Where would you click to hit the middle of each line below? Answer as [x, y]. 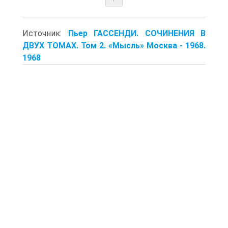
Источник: [45, 33]
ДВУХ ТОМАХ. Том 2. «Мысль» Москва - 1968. [114, 45]
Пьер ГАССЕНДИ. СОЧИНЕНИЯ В [137, 33]
